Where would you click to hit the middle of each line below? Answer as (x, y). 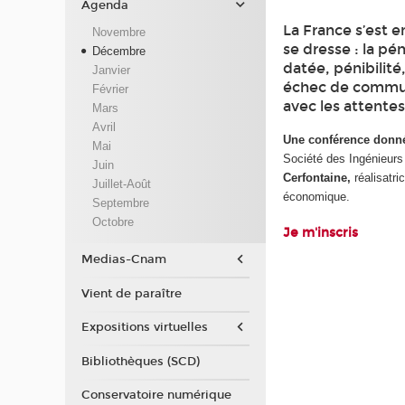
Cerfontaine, (319, 177)
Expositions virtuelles (144, 328)
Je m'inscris (323, 233)
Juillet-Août (121, 184)
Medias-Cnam (123, 260)
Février (110, 89)
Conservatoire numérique (156, 396)
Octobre (113, 221)
